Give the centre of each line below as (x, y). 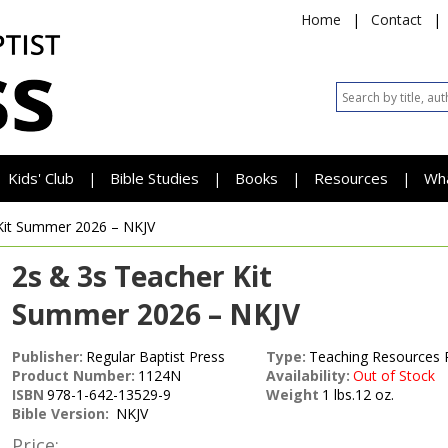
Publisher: (47, 356)
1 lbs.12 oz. (358, 394)
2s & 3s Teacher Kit (142, 276)
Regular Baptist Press (155, 356)
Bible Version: (62, 413)
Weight (292, 394)
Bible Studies (154, 178)
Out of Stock (394, 375)
